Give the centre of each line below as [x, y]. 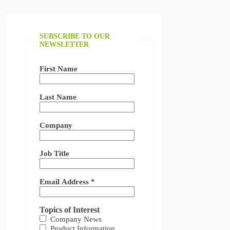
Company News [76, 219]
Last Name [59, 97]
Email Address [65, 181]
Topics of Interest [70, 209]
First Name [60, 69]
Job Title [56, 153]
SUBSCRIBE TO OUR [75, 36]
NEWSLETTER [64, 44]
